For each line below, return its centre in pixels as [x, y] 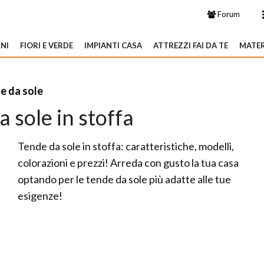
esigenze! [40, 196]
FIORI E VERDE [47, 45]
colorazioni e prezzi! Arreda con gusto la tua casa [128, 163]
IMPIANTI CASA [113, 45]
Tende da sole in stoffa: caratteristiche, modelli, [126, 146]
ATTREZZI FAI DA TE [191, 45]
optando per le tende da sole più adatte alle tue [124, 179]
